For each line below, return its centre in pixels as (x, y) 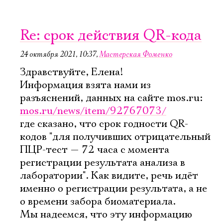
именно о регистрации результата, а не (113, 189)
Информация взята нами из (85, 85)
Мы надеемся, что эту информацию (106, 215)
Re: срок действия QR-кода (111, 36)
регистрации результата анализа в (103, 163)
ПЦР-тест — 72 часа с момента (95, 150)
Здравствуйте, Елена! (71, 72)
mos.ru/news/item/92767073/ (93, 111)
